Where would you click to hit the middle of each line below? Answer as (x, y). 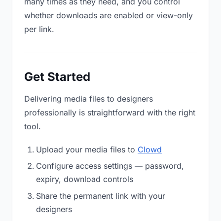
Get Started (57, 77)
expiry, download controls (85, 179)
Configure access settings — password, (110, 166)
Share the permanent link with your (101, 196)
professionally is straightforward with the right (110, 112)
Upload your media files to (87, 149)
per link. (39, 29)
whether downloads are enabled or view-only (109, 15)
